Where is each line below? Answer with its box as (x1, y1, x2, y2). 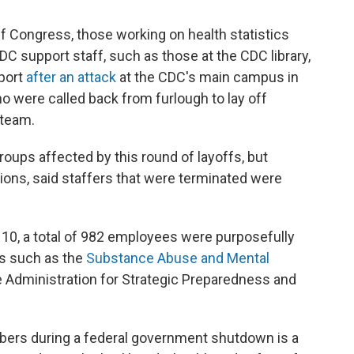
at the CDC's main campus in (116, 69, 299, 85)
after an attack (26, 69, 116, 85)
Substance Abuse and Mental (86, 250, 269, 266)
